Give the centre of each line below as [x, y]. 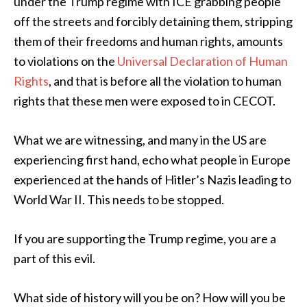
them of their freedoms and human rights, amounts [148, 41]
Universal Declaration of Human [202, 61]
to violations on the [65, 61]
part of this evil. [54, 258]
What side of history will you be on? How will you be [150, 297]
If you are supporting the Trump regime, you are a [145, 238]
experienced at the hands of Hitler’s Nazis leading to [152, 180]
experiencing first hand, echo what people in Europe [152, 160]
